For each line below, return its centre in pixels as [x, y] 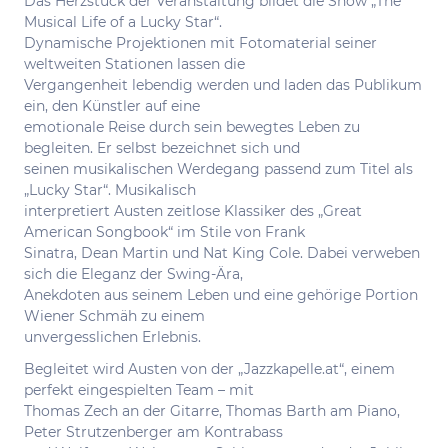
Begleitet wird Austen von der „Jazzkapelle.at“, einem [209, 368]
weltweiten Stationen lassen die [134, 64]
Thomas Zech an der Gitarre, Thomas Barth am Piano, [212, 410]
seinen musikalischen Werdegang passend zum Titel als [218, 169]
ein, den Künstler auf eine [112, 106]
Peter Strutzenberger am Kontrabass [153, 431]
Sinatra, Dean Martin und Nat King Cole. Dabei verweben [222, 253]
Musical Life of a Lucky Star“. [123, 22]
